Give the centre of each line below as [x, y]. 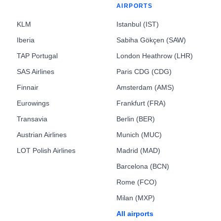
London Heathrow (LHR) [155, 56]
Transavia [32, 119]
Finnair [28, 87]
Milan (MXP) [136, 198]
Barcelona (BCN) [143, 166]
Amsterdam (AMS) [145, 87]
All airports [135, 214]
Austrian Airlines [42, 135]
